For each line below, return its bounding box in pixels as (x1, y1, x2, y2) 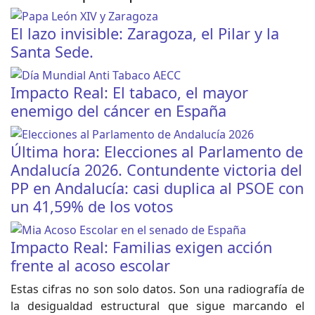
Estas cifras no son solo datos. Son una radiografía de (11, 281, 304, 297)
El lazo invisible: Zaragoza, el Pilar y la (11, 23, 279, 44)
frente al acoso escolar (11, 255, 170, 276)
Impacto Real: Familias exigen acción (11, 237, 272, 258)
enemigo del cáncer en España (11, 101, 226, 122)
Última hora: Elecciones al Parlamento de (11, 141, 303, 162)
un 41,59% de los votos (11, 196, 173, 217)
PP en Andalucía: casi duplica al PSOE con (11, 178, 304, 199)
